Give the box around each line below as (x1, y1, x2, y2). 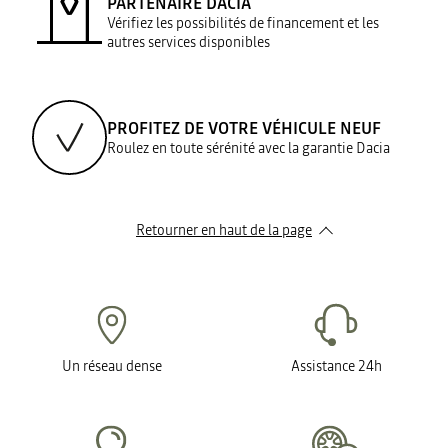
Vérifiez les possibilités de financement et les (107, 13, 379, 33)
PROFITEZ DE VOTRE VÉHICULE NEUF (107, 117, 381, 139)
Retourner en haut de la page (136, 220, 312, 240)
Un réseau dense (62, 356, 162, 376)
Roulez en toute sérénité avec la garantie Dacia (107, 138, 390, 158)
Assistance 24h (290, 356, 382, 376)
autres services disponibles (107, 32, 270, 52)
